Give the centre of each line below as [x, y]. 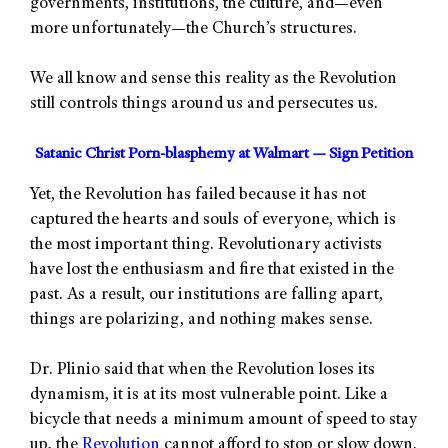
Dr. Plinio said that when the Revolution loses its [202, 371]
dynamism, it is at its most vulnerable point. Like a [209, 396]
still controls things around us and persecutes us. [204, 105]
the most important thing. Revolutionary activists [206, 245]
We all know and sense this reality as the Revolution [213, 80]
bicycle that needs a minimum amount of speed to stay [223, 421]
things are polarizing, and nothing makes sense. [201, 320]
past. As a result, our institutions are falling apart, [206, 295]
